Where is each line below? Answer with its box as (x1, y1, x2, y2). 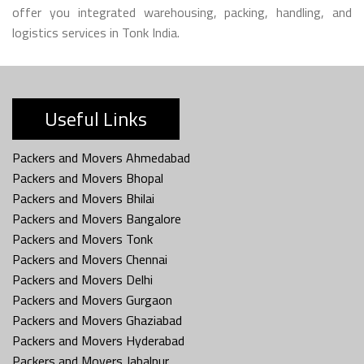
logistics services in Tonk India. (12, 22, 180, 42)
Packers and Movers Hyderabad (12, 330, 184, 350)
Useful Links (45, 103, 147, 133)
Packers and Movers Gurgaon (12, 289, 172, 310)
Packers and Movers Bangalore (12, 208, 181, 228)
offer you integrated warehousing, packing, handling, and (12, 2, 352, 22)
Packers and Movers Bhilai (12, 188, 154, 208)
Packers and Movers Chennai (12, 249, 167, 269)
